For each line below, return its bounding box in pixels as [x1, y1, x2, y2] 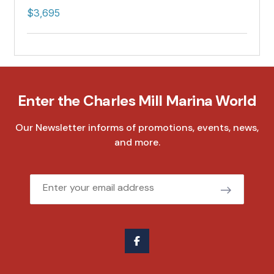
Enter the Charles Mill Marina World [18, 91, 256, 111]
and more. [114, 136, 160, 149]
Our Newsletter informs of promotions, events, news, [15, 121, 259, 135]
